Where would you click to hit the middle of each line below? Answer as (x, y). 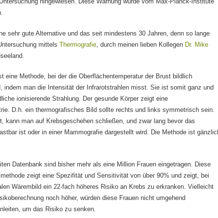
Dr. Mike (197, 44)
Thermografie (78, 44)
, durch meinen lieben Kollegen (141, 44)
